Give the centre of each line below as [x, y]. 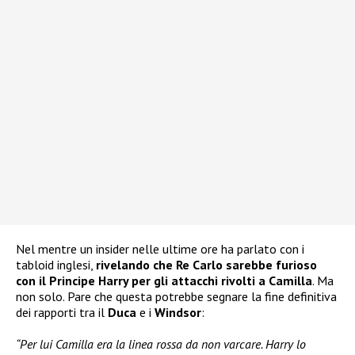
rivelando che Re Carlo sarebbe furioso [206, 265]
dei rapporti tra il [62, 313]
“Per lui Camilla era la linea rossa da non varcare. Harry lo [161, 344]
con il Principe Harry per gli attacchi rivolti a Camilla [164, 281]
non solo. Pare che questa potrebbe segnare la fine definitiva [176, 297]
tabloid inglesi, [56, 265]
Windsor [178, 313]
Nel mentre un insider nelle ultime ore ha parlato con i [160, 249]
